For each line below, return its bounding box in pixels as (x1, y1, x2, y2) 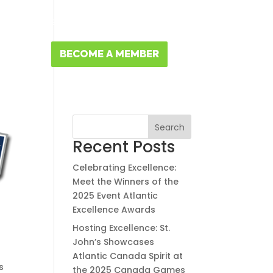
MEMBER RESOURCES (35, 17, 107, 27)
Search (154, 121, 185, 133)
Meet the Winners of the (73, 175, 179, 188)
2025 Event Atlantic (73, 190, 158, 202)
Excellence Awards (73, 204, 156, 216)
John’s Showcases (73, 236, 155, 248)
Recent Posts (73, 136, 175, 158)
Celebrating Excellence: (73, 161, 177, 174)
